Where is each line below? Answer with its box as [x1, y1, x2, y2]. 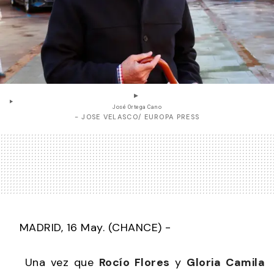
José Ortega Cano [113, 103, 161, 111]
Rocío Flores [98, 254, 170, 270]
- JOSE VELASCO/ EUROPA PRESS [74, 112, 200, 121]
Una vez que [9, 254, 99, 270]
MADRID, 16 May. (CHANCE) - [9, 220, 171, 235]
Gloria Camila [187, 254, 265, 270]
